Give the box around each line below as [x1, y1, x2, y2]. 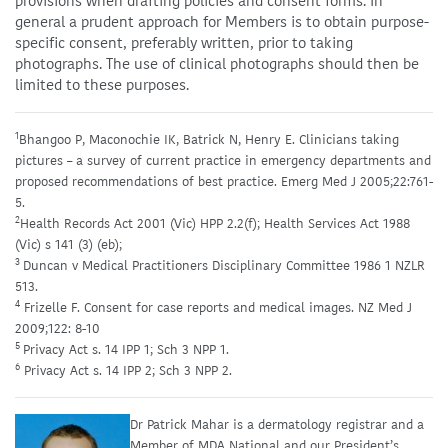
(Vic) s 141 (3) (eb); [15, 236, 126, 253]
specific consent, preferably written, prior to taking [15, 33, 353, 53]
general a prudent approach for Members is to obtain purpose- [15, 12, 429, 32]
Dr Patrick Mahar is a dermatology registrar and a [130, 416, 424, 433]
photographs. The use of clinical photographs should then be [15, 54, 419, 74]
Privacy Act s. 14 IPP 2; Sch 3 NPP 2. [20, 362, 236, 379]
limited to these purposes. [15, 75, 189, 95]
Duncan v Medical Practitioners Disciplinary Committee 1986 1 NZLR [23, 257, 425, 274]
